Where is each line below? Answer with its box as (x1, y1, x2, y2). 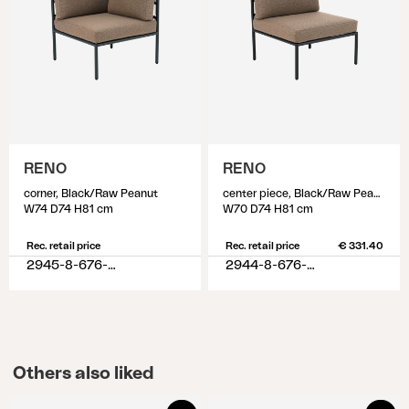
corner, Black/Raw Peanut (24, 188, 158, 199)
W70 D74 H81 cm (223, 204, 313, 215)
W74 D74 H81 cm (24, 204, 113, 215)
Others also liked (12, 364, 154, 383)
